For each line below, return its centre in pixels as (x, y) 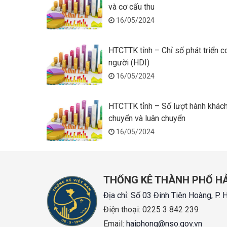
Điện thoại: (123, 210)
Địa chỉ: (117, 195)
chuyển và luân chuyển (147, 118)
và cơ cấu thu (131, 7)
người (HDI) (129, 63)
